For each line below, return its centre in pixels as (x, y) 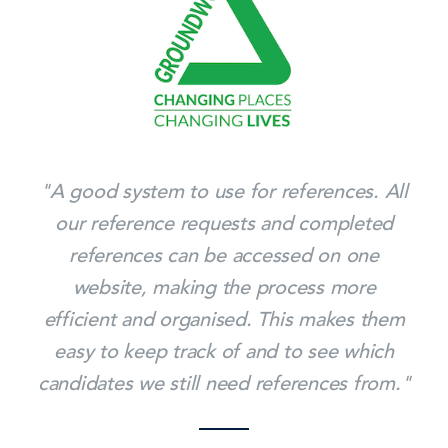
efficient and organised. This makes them (224, 319)
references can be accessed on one (224, 255)
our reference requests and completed (224, 223)
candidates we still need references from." (224, 383)
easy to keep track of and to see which (224, 351)
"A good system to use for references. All (224, 191)
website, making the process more (224, 287)
